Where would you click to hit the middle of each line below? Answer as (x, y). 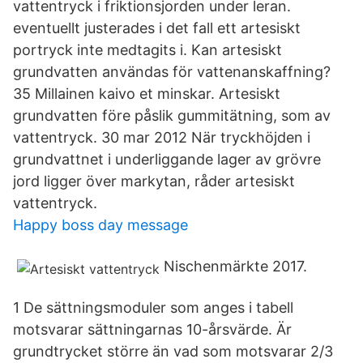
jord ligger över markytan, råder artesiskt (154, 181)
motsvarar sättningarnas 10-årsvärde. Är (152, 329)
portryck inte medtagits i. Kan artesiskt (147, 50)
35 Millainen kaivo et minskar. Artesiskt (147, 94)
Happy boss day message (100, 225)
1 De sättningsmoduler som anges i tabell (153, 307)
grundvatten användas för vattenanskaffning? (172, 72)
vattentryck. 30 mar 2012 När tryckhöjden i (162, 137)
